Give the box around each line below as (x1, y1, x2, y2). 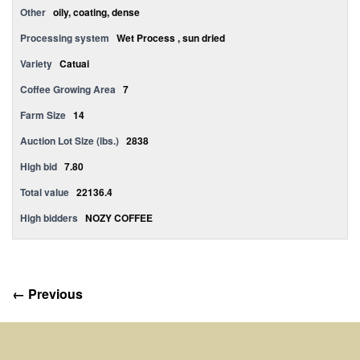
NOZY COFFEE (85, 211, 153, 225)
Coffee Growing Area (20, 82, 116, 96)
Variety (20, 56, 55, 71)
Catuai (59, 56, 89, 71)
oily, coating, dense (53, 5, 140, 19)
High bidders (20, 211, 78, 225)
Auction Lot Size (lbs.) (20, 133, 119, 148)
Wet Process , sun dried (117, 31, 225, 45)
